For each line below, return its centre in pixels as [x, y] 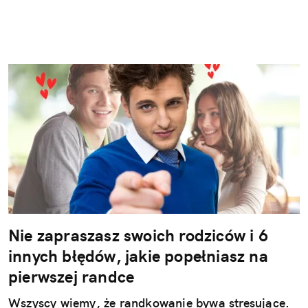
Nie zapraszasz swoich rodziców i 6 [138, 235]
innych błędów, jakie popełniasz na [138, 255]
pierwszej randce [71, 276]
